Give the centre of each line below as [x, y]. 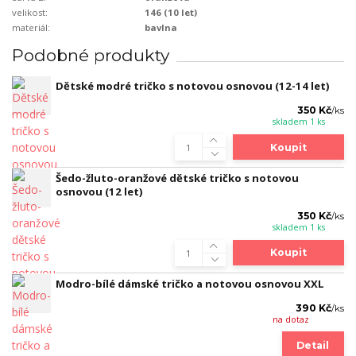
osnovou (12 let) [99, 191]
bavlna [161, 28]
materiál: [31, 28]
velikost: [30, 13]
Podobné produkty [91, 56]
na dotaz [290, 319]
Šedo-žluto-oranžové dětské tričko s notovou [177, 178]
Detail [313, 346]
